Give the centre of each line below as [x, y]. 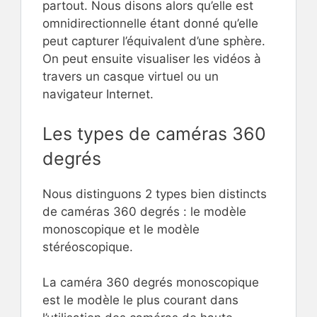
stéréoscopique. [88, 247]
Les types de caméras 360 [154, 133]
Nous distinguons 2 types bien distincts [155, 194]
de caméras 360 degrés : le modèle [144, 211]
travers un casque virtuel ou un [131, 77]
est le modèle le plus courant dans [140, 300]
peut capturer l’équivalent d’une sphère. [154, 41]
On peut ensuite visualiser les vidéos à [152, 59]
